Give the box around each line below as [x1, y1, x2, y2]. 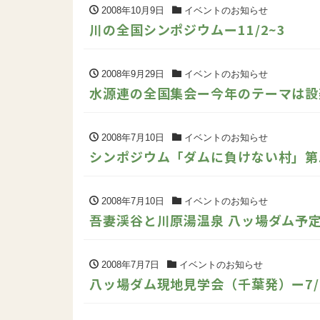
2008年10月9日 [99, 4, 164, 16]
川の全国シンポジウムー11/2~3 [89, 19, 286, 39]
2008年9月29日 [99, 68, 164, 79]
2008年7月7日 [99, 259, 159, 270]
